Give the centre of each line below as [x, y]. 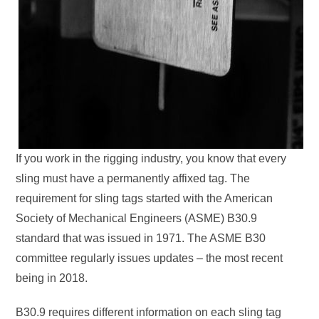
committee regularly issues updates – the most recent [150, 258]
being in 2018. [52, 278]
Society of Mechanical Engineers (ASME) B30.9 [137, 218]
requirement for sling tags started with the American [145, 198]
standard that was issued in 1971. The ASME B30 [141, 238]
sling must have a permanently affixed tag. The [133, 178]
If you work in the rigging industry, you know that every [151, 158]
